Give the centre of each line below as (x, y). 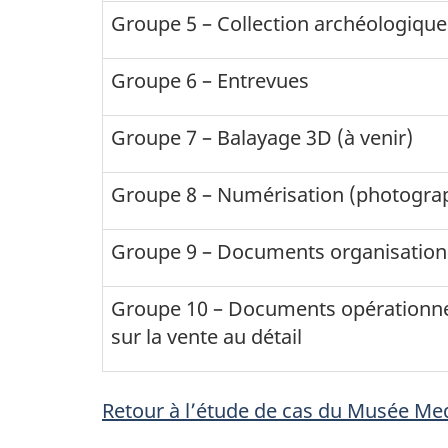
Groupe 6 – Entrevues (210, 80)
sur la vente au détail (206, 336)
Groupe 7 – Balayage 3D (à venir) (264, 137)
